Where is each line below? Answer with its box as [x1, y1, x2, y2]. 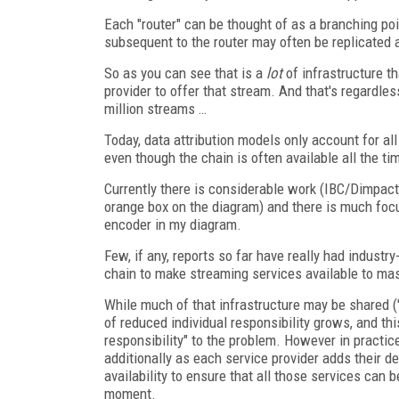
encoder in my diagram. [104, 215, 241, 233]
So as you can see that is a [104, 63, 266, 82]
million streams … [104, 99, 210, 118]
